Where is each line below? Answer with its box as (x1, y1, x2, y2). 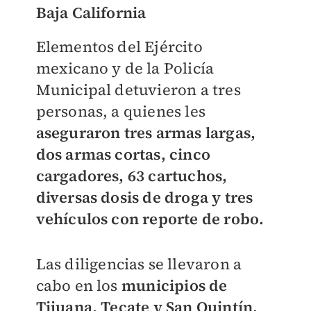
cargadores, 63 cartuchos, (35, 165, 228, 187)
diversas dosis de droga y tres (35, 187, 253, 208)
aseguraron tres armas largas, (35, 122, 256, 144)
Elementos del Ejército (35, 36, 203, 58)
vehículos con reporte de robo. (35, 208, 264, 230)
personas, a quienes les (35, 101, 206, 122)
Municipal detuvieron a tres (35, 79, 241, 101)
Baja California (35, 2, 146, 24)
